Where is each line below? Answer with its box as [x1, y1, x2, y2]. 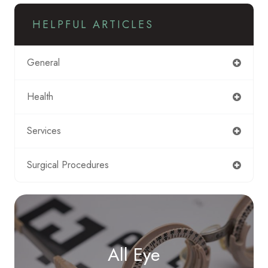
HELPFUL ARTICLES [32, 16, 154, 32]
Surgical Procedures [27, 157, 109, 172]
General [27, 55, 60, 69]
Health [27, 89, 53, 103]
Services [27, 123, 61, 138]
